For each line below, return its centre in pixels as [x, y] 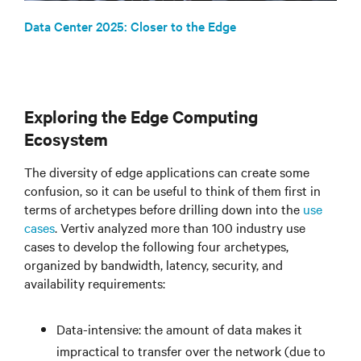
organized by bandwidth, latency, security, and [154, 265]
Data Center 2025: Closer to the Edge [130, 26]
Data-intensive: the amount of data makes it [179, 329]
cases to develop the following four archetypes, [156, 246]
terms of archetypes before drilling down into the [164, 209]
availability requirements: [95, 283]
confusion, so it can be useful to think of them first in [172, 191]
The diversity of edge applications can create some [167, 172]
